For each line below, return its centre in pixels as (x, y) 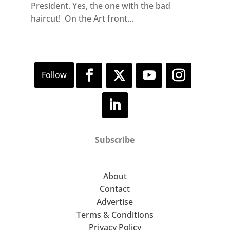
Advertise (115, 202)
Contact (115, 189)
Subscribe (115, 140)
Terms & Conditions (115, 215)
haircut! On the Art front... (82, 18)
